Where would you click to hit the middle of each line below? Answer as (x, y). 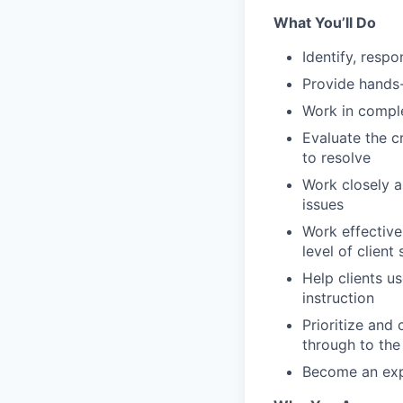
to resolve (336, 158)
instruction (338, 298)
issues (323, 205)
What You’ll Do (325, 23)
